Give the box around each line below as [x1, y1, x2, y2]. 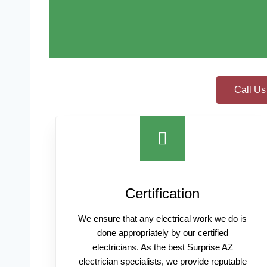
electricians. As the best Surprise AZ [92, 242, 233, 252]
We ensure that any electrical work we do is [78, 213, 247, 223]
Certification [125, 185, 200, 201]
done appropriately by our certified [97, 228, 228, 238]
